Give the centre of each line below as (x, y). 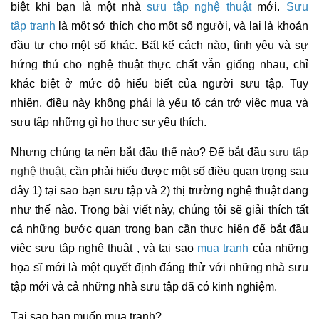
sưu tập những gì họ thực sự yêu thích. (110, 122)
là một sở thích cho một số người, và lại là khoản (184, 26)
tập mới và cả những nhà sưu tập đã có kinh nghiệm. (145, 287)
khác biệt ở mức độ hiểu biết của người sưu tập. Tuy (159, 84)
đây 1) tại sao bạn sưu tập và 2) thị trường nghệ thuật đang (159, 190)
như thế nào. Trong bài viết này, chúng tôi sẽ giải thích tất (159, 210)
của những (279, 248)
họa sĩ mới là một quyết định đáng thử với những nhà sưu (159, 267)
